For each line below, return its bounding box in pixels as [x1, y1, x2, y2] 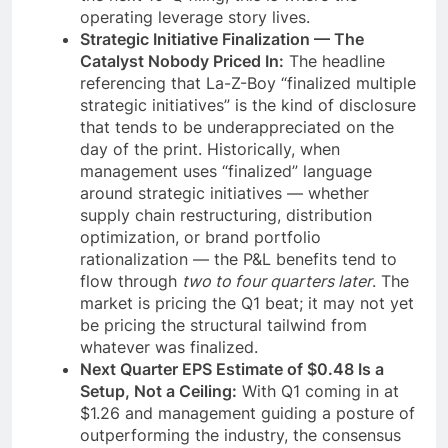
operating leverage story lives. [80, 6, 310, 27]
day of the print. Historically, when [80, 138, 340, 159]
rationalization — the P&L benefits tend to [80, 248, 397, 269]
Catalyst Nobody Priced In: [80, 50, 284, 71]
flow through [80, 270, 182, 291]
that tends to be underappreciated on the [80, 116, 394, 137]
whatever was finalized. [80, 336, 258, 357]
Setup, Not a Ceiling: [80, 380, 237, 401]
